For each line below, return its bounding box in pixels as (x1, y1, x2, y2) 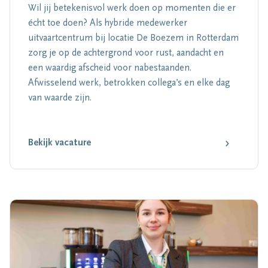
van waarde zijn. (28, 93, 92, 103)
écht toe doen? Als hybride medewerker (28, 19, 187, 28)
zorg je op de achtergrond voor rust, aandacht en (28, 48, 224, 58)
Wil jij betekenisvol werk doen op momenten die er (28, 4, 236, 13)
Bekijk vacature (28, 138, 91, 148)
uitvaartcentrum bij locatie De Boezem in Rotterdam (28, 33, 239, 43)
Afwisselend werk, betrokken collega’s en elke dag (28, 78, 230, 88)
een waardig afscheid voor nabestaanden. (28, 63, 191, 73)
